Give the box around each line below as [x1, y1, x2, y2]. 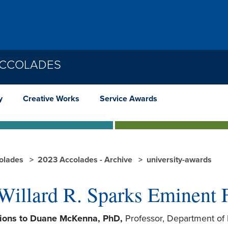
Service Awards [100, 93, 157, 104]
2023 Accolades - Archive [38, 154, 134, 165]
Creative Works [23, 93, 79, 104]
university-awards [147, 154, 212, 165]
